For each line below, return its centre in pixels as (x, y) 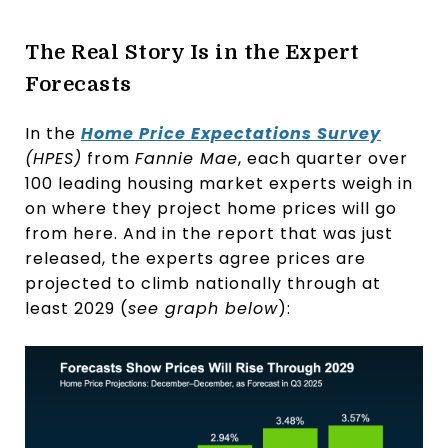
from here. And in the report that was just (209, 233)
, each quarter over (323, 158)
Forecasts (78, 84)
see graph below (203, 308)
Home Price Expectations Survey (231, 133)
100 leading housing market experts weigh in (219, 183)
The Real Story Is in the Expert (192, 52)
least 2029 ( (76, 308)
